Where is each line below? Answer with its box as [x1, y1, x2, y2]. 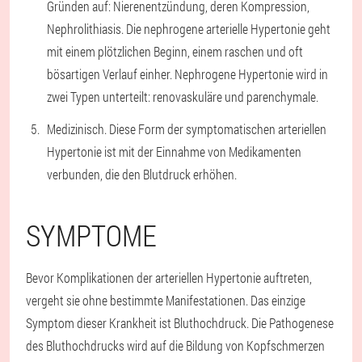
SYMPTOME [26, 216, 157, 255]
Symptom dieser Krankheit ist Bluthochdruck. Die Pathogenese [26, 314, 334, 331]
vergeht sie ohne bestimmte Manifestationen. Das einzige [26, 292, 305, 309]
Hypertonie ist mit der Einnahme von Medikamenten [47, 143, 301, 160]
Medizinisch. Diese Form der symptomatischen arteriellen [47, 120, 326, 137]
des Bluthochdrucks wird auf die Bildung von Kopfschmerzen [26, 337, 325, 354]
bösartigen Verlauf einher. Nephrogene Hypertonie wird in [47, 65, 328, 82]
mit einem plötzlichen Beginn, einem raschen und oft [47, 43, 303, 60]
